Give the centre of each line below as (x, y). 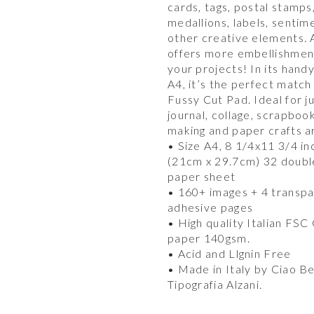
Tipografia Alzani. (215, 284)
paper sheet (202, 176)
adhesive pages (210, 207)
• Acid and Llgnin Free (229, 253)
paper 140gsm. (209, 238)
